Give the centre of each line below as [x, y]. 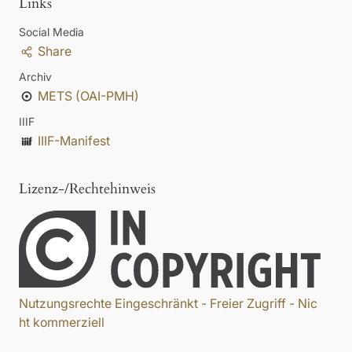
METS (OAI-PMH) [88, 96]
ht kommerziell [62, 322]
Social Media [51, 32]
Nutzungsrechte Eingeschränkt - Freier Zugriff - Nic [168, 303]
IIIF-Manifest [73, 141]
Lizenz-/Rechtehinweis [87, 189]
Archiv [35, 77]
